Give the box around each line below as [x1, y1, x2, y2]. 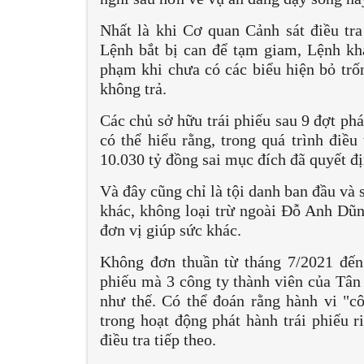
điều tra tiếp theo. [100, 330, 220, 349]
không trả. [100, 79, 171, 97]
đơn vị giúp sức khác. [100, 220, 245, 239]
